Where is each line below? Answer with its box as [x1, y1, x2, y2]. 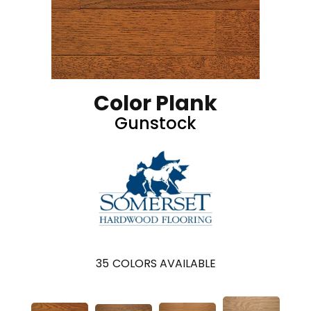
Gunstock [115, 112, 196, 135]
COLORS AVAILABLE [112, 255, 216, 272]
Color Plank [94, 89, 217, 118]
